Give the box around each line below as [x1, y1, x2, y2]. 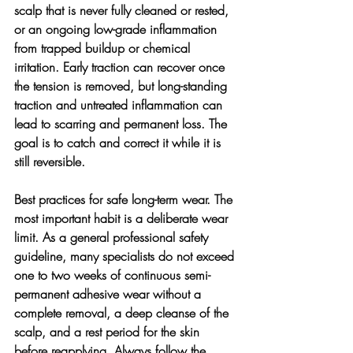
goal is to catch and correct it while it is [14, 133, 225, 151]
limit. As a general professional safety [14, 228, 212, 246]
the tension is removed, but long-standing [14, 76, 231, 95]
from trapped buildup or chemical [14, 39, 194, 57]
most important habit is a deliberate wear [14, 209, 232, 227]
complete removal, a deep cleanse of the [14, 303, 232, 321]
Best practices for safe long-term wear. [14, 190, 214, 208]
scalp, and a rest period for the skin [14, 322, 203, 340]
